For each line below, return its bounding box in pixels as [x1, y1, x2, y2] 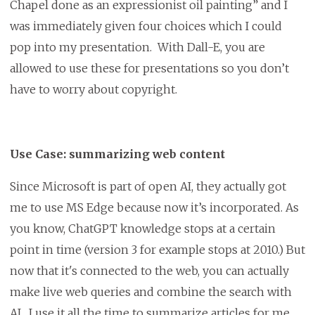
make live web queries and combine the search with [9, 285, 292, 300]
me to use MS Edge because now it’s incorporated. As [9, 200, 299, 215]
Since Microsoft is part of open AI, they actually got [9, 179, 286, 194]
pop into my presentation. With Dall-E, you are [9, 40, 265, 55]
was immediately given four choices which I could [9, 19, 282, 34]
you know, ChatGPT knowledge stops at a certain [9, 221, 276, 236]
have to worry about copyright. [9, 82, 177, 97]
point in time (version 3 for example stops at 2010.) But [9, 243, 305, 257]
